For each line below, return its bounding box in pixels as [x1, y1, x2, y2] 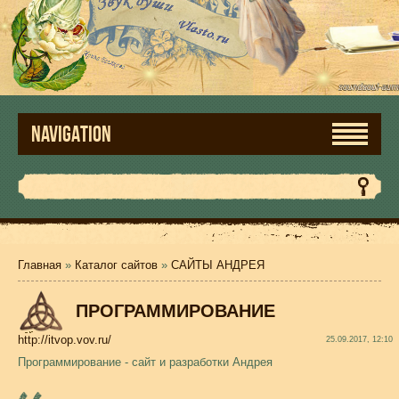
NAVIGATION [31, 122, 111, 146]
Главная [18, 258, 61, 272]
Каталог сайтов [75, 258, 158, 272]
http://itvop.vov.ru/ [18, 333, 111, 346]
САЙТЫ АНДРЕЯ [171, 258, 265, 272]
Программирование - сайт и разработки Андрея [18, 355, 273, 369]
